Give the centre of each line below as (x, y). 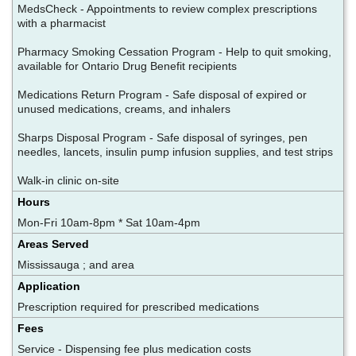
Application (49, 286)
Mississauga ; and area (76, 264)
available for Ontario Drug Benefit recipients (129, 66)
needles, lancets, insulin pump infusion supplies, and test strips (177, 151)
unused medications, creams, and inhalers (126, 108)
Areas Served (53, 244)
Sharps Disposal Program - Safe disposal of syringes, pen (163, 137)
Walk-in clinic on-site (68, 180)
